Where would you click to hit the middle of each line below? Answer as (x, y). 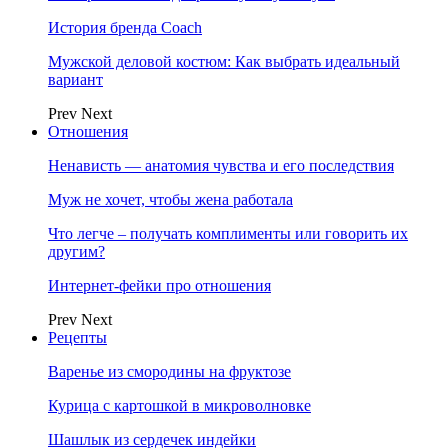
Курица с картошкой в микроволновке (179, 405)
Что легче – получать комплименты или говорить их (228, 233)
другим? (76, 251)
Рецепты (77, 337)
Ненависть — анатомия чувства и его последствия (221, 165)
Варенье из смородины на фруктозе (169, 371)
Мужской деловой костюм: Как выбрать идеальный (224, 61)
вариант (75, 79)
